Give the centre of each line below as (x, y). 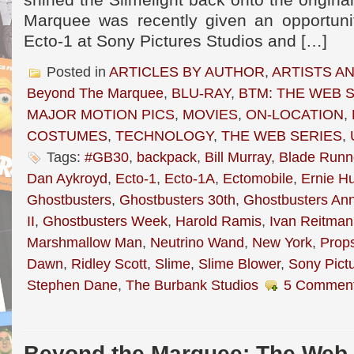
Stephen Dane (72, 285)
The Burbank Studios (192, 285)
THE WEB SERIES (282, 136)
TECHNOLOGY (164, 136)
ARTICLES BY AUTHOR (187, 72)
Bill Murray (238, 157)
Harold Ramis (218, 221)
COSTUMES (67, 136)
